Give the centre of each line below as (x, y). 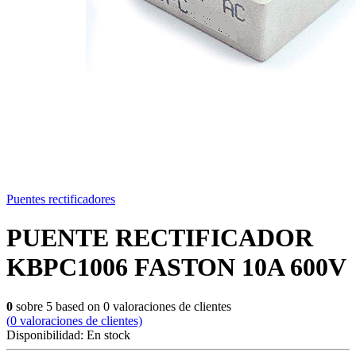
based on (78, 306)
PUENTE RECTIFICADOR (160, 238)
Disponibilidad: (46, 335)
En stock (108, 335)
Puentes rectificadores (61, 199)
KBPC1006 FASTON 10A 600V (176, 267)
